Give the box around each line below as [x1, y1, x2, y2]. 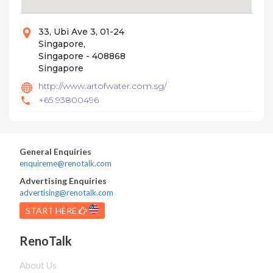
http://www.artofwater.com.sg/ [38, 80, 166, 91]
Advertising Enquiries [19, 175, 107, 186]
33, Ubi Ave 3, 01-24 [38, 26, 124, 37]
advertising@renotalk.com [19, 188, 114, 197]
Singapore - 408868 [38, 51, 126, 62]
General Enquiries [19, 146, 92, 157]
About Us [19, 260, 57, 271]
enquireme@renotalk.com [19, 158, 112, 168]
